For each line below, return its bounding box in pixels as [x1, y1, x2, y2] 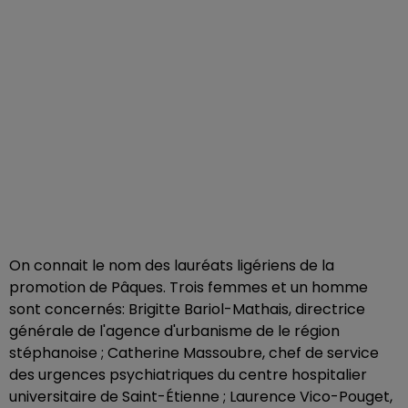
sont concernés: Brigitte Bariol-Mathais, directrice [9, 299, 365, 320]
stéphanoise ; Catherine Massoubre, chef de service [9, 342, 379, 363]
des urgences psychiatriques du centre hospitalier [9, 364, 367, 385]
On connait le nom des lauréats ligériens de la [9, 255, 334, 276]
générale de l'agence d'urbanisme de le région [9, 321, 340, 342]
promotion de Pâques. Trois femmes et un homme [9, 277, 368, 298]
